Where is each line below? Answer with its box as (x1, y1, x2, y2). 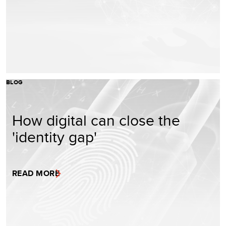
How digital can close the (12, 109, 180, 131)
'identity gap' (12, 126, 97, 147)
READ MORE (12, 167, 60, 179)
